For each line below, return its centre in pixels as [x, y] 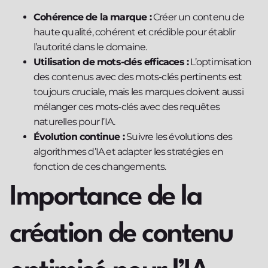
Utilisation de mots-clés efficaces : [111, 62]
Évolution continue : [79, 137]
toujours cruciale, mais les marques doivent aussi [138, 92]
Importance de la [106, 198]
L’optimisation [220, 62]
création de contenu [121, 235]
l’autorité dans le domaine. [90, 47]
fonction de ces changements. [100, 167]
